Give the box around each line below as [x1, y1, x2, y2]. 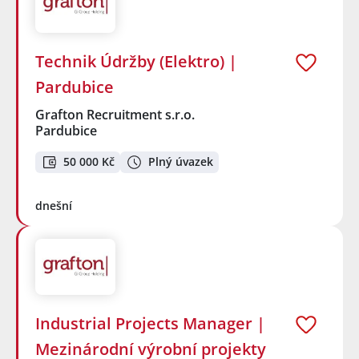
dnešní [35, 197, 72, 213]
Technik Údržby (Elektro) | [35, 50, 237, 73]
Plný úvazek [148, 154, 213, 170]
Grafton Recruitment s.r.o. [35, 106, 196, 124]
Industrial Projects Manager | [35, 313, 265, 335]
